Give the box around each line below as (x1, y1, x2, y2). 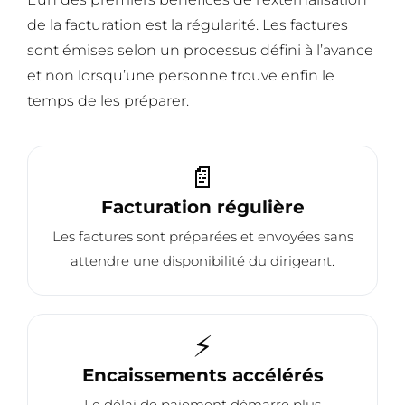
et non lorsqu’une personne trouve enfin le (27, 67, 334, 85)
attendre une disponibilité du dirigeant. (71, 252, 334, 270)
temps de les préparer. (27, 92, 189, 110)
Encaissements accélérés (81, 364, 324, 387)
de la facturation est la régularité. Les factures (27, 16, 348, 34)
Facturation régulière (100, 196, 305, 219)
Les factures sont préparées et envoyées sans (52, 228, 353, 246)
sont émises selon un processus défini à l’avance (27, 42, 373, 60)
